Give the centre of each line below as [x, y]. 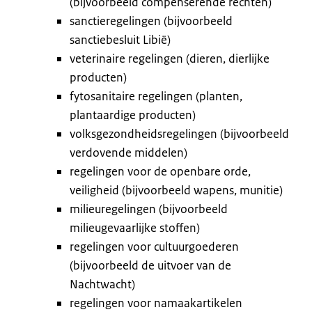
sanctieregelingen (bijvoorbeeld [151, 21]
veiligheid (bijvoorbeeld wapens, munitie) [176, 190]
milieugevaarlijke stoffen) [135, 227]
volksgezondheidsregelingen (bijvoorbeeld [179, 133]
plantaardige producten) [133, 115]
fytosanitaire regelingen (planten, [156, 96]
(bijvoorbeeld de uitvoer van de [150, 265]
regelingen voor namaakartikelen [156, 303]
